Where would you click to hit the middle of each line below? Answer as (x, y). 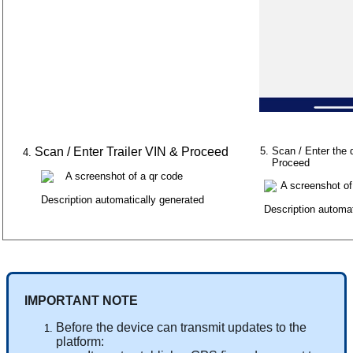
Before (74, 328)
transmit (203, 328)
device (135, 328)
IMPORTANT (62, 301)
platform (78, 342)
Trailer (124, 152)
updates (250, 328)
